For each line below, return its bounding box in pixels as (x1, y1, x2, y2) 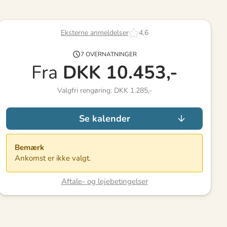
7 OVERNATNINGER (80, 50, 137, 58)
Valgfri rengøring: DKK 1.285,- (57, 85, 152, 95)
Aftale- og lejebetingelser (61, 176, 148, 186)
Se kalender (79, 112, 130, 125)
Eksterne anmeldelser (60, 28, 129, 38)
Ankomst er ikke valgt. (15, 153, 91, 163)
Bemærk (15, 142, 44, 153)
